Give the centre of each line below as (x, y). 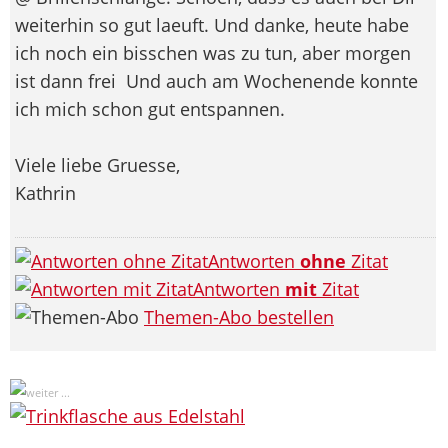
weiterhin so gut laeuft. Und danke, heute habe (212, 24)
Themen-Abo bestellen (239, 316)
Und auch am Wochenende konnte (269, 80)
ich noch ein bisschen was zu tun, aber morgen (213, 52)
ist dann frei (68, 80)
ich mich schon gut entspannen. (150, 108)
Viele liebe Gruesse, (97, 164)
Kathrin (45, 192)
